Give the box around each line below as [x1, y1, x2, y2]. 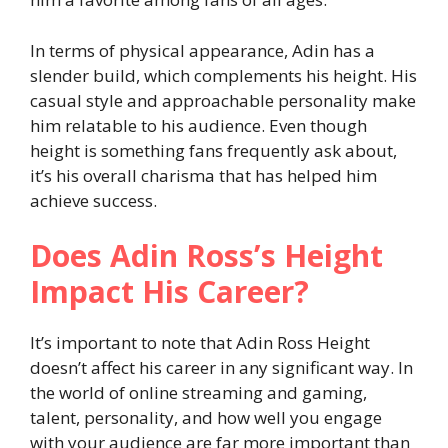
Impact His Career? [30, 271, 309, 313]
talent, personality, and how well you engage [30, 406, 382, 430]
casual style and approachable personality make [30, 88, 416, 112]
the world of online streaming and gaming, [30, 381, 367, 405]
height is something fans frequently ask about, [30, 138, 397, 162]
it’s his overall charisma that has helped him [30, 163, 377, 187]
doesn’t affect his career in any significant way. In [30, 356, 413, 380]
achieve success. [30, 188, 157, 212]
